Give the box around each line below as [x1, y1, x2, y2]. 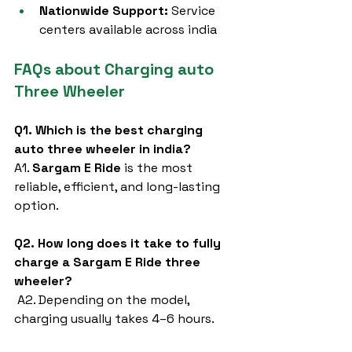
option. [14, 197, 59, 214]
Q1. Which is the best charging [14, 122, 206, 138]
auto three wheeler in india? [14, 141, 191, 157]
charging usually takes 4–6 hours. [14, 310, 214, 327]
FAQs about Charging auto [14, 59, 218, 79]
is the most [121, 159, 196, 176]
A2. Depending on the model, [14, 291, 192, 308]
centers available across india [39, 21, 217, 38]
